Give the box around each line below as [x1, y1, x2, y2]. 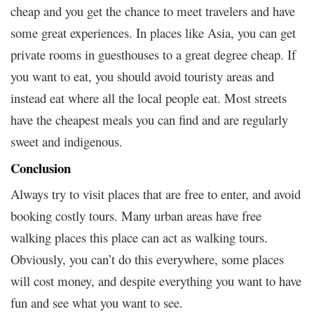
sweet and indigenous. [11, 132, 123, 150]
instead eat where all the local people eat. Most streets [11, 88, 287, 107]
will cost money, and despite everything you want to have [11, 271, 301, 289]
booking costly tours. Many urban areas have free [11, 206, 261, 224]
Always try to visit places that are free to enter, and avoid [11, 184, 301, 203]
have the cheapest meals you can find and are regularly [11, 110, 288, 128]
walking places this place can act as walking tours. [11, 228, 268, 246]
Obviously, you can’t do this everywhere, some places [11, 250, 284, 268]
